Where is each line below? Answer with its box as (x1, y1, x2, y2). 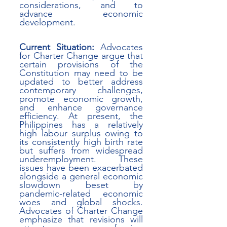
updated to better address (19, 76, 143, 87)
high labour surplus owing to (19, 128, 143, 139)
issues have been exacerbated (19, 162, 143, 173)
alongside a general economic (19, 171, 143, 182)
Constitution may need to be (19, 67, 143, 79)
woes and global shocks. (19, 197, 143, 208)
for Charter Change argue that (19, 50, 143, 61)
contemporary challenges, (19, 85, 143, 96)
